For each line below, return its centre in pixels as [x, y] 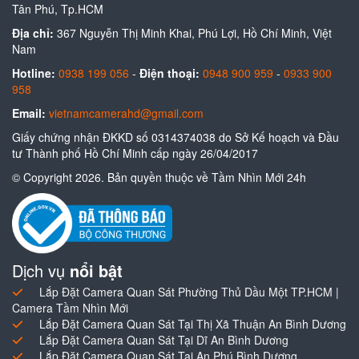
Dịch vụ [41, 270]
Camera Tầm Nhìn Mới [70, 307]
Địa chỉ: [33, 33]
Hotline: [34, 73]
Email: [30, 113]
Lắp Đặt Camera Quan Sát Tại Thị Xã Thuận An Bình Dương [193, 323]
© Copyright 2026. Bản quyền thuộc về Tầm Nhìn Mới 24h [159, 177]
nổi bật [96, 270]
